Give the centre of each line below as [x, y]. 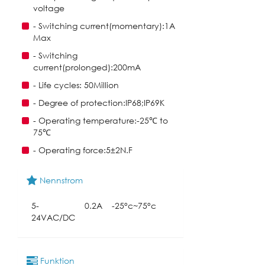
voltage [49, 8]
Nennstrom [60, 180]
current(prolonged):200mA [87, 67]
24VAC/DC [53, 217]
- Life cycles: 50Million [76, 85]
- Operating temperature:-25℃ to [101, 120]
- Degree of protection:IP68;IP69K [99, 102]
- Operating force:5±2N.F [83, 150]
